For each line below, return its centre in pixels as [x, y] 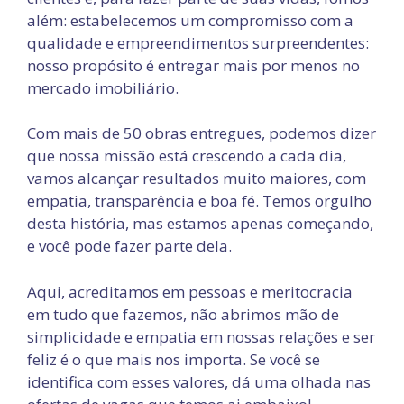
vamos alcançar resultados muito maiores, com [197, 178]
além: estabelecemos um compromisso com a [190, 20]
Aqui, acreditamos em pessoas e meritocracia [190, 291]
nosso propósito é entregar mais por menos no [193, 65]
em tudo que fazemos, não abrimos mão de [183, 314]
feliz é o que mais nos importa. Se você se [174, 359]
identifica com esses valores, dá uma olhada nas [199, 381]
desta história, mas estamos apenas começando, [200, 223]
